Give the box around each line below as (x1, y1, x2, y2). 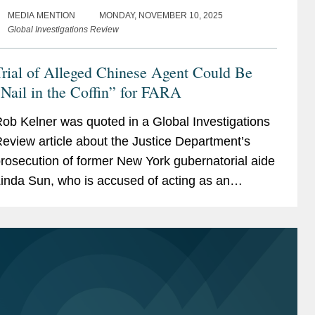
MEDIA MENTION (7, 10, 75, 20)
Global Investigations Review (7, 24, 119, 34)
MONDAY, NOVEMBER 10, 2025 (98, 10, 223, 20)
